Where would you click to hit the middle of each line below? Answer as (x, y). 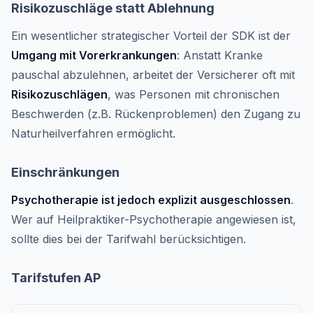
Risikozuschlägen (59, 94)
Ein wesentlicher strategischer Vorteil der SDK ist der (151, 36)
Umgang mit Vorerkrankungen (94, 55)
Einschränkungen (65, 172)
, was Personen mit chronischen (194, 94)
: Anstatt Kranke (220, 55)
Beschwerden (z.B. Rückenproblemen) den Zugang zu (156, 114)
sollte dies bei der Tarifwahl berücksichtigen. (129, 239)
